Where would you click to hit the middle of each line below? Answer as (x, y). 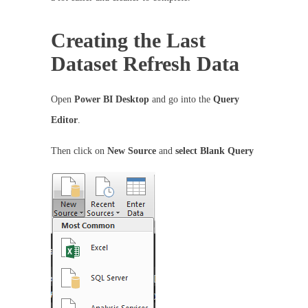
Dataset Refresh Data (145, 64)
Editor (64, 120)
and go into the (181, 99)
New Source (133, 151)
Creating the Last (128, 40)
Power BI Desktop (112, 99)
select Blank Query (214, 151)
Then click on (79, 151)
